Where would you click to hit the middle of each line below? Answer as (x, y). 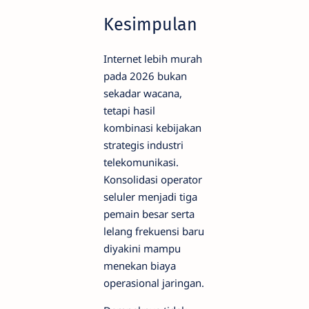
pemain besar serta (149, 214)
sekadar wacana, (143, 93)
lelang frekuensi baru (154, 231)
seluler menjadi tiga (150, 197)
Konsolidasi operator (153, 180)
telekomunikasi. (141, 162)
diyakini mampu (142, 249)
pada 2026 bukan (145, 76)
